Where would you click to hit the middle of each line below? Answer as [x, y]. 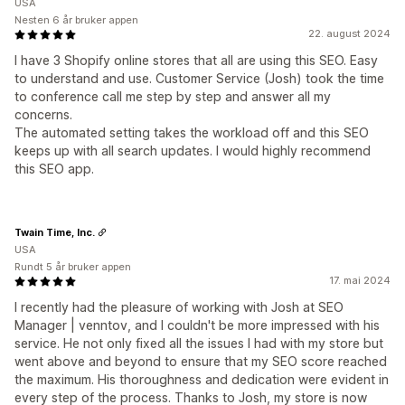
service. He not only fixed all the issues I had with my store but [199, 343]
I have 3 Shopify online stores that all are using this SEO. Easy [196, 60]
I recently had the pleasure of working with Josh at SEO [179, 307]
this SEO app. [54, 169]
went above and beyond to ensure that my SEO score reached [201, 361]
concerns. [43, 114]
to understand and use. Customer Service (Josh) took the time [199, 78]
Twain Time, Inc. [55, 232]
